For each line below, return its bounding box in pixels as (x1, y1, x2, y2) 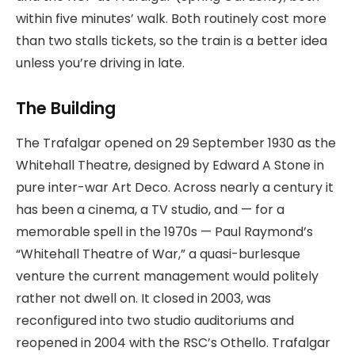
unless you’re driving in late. (16, 53, 185, 72)
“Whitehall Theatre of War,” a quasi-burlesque (16, 245, 300, 264)
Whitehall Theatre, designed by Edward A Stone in (16, 156, 324, 175)
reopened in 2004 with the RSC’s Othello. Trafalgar (16, 334, 330, 353)
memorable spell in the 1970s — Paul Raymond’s (16, 223, 313, 242)
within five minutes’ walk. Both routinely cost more (16, 9, 326, 28)
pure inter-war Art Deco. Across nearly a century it (16, 178, 334, 197)
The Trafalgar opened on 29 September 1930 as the (16, 134, 336, 153)
